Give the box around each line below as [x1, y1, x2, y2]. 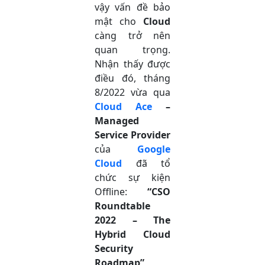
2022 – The [95, 213, 170, 227]
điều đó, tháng [95, 71, 170, 85]
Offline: [95, 185, 147, 198]
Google [137, 142, 170, 156]
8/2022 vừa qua [95, 85, 170, 99]
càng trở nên [95, 28, 170, 42]
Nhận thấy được [95, 57, 170, 70]
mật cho [95, 14, 136, 28]
